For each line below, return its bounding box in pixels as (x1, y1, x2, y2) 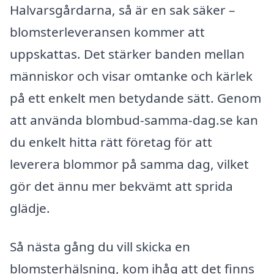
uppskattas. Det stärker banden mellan (10, 45, 245, 62)
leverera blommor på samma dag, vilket (10, 155, 249, 172)
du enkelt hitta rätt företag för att (10, 133, 212, 150)
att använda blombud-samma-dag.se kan (10, 111, 258, 128)
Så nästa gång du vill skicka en (10, 238, 190, 256)
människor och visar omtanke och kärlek (10, 67, 253, 84)
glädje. (10, 199, 50, 217)
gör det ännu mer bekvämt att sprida (10, 177, 233, 194)
